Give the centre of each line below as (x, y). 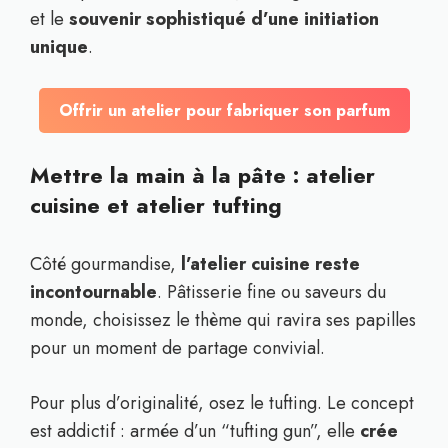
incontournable (93, 292)
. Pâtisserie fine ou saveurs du (271, 292)
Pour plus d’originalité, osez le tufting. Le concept (222, 403)
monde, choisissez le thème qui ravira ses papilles (223, 320)
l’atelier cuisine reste (270, 264)
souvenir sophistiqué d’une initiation (224, 19)
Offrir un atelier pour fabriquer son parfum (224, 110)
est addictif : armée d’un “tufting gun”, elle (195, 431)
